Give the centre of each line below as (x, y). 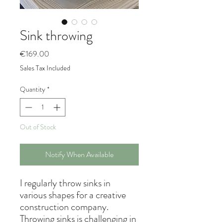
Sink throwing (56, 36)
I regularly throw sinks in (65, 183)
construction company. (64, 207)
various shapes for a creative (73, 195)
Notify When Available (79, 155)
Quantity (32, 89)
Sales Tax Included (45, 68)
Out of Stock (38, 127)
